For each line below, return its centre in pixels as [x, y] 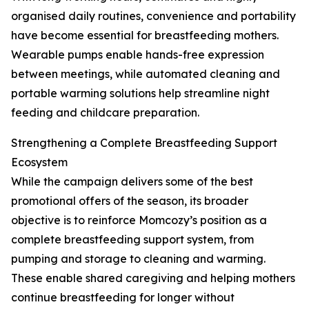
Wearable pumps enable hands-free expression [138, 55]
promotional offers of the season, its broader [130, 201]
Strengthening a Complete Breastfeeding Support [144, 143]
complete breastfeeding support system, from [132, 240]
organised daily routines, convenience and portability [153, 16]
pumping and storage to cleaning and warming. [138, 259]
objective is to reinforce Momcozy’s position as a [139, 220]
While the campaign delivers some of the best [132, 182]
